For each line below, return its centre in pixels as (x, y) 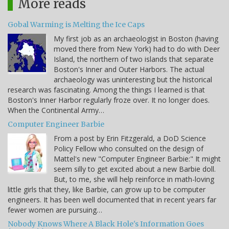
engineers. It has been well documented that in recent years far (112, 200)
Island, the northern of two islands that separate (134, 59)
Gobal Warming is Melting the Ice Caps (76, 25)
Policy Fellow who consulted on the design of (129, 149)
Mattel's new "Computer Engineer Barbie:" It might (137, 159)
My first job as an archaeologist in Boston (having (136, 39)
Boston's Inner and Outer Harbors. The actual (129, 70)
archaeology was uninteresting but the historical (133, 80)
